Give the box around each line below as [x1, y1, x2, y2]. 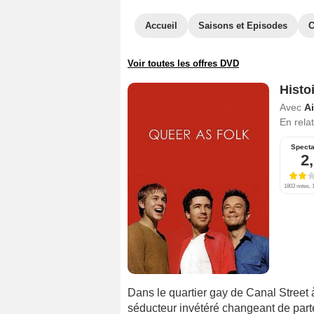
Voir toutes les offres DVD [128, 58, 239, 69]
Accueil [145, 20, 177, 31]
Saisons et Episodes [198, 20, 287, 31]
